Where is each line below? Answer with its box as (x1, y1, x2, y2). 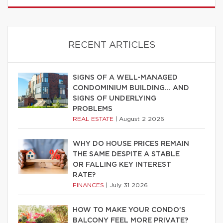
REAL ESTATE (73, 116, 115, 122)
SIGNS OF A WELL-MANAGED (73, 74, 178, 82)
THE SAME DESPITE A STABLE (73, 151, 180, 158)
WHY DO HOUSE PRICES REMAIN (73, 140, 189, 148)
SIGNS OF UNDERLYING (73, 95, 156, 103)
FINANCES (73, 182, 106, 189)
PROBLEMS (73, 106, 112, 113)
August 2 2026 (119, 116, 164, 122)
